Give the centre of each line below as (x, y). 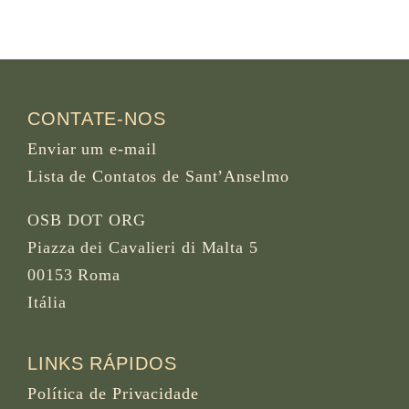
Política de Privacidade (113, 394)
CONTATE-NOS (97, 118)
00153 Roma (74, 274)
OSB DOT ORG (87, 220)
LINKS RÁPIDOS (102, 364)
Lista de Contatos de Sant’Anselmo (158, 176)
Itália (47, 302)
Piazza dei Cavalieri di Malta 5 (143, 247)
